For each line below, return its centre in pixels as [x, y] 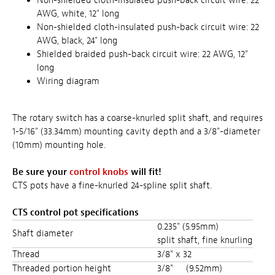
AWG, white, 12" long [78, 14]
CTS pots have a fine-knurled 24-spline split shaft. [112, 185]
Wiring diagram [68, 81]
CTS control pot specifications [76, 212]
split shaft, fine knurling [205, 240]
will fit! [145, 172]
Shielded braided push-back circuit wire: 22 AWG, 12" [142, 54]
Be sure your [41, 172]
